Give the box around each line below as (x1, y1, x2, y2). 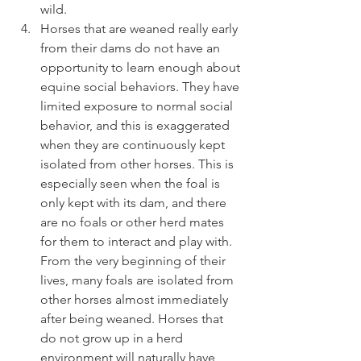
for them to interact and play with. (40, 234, 235, 250)
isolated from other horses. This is (40, 156, 237, 172)
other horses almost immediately (40, 292, 231, 308)
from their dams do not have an (40, 40, 223, 56)
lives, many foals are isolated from (40, 272, 237, 288)
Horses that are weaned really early (40, 21, 241, 37)
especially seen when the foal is (40, 176, 223, 192)
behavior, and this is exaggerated (40, 118, 233, 134)
